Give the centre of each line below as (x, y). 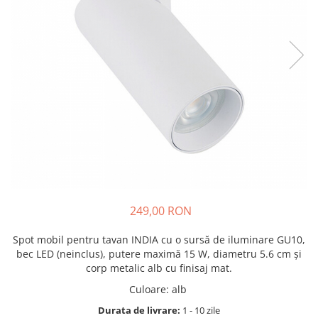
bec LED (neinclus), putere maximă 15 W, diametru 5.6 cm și (159, 254)
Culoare (147, 290)
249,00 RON (160, 211)
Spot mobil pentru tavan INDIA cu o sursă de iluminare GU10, (159, 240)
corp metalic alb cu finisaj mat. (159, 268)
